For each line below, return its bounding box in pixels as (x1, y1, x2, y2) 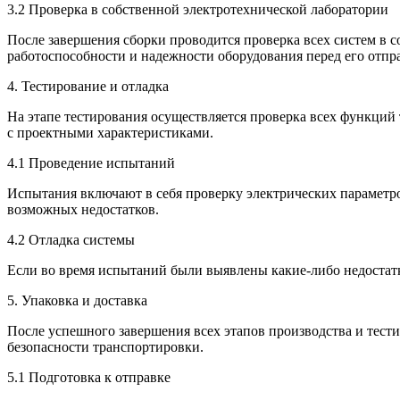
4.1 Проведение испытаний (7, 155, 175, 171)
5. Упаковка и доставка (7, 293, 147, 309)
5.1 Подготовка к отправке (7, 370, 171, 386)
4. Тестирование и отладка (7, 79, 169, 95)
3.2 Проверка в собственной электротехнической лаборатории (7, 2, 388, 18)
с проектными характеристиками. (7, 125, 213, 141)
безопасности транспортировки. (7, 339, 204, 355)
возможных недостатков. (7, 202, 159, 218)
